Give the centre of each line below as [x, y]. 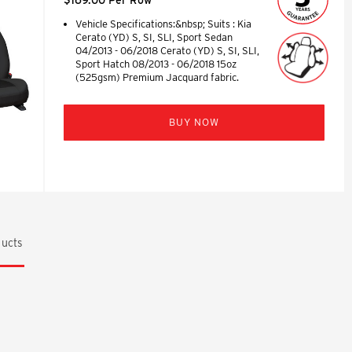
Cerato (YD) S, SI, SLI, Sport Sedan [154, 37]
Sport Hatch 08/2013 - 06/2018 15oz [156, 64]
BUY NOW [194, 122]
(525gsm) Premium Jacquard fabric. [157, 77]
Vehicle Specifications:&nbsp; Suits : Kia [163, 24]
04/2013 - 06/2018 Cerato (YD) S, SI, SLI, [167, 50]
